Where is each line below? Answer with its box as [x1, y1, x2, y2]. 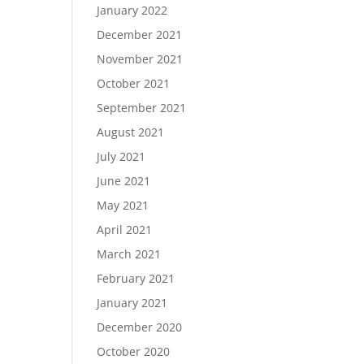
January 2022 [97, 2, 168, 18]
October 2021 [97, 76, 171, 91]
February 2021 [97, 271, 175, 286]
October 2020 [97, 344, 171, 359]
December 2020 [97, 319, 183, 335]
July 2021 [97, 149, 146, 164]
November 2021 [97, 51, 184, 67]
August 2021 [97, 124, 165, 140]
